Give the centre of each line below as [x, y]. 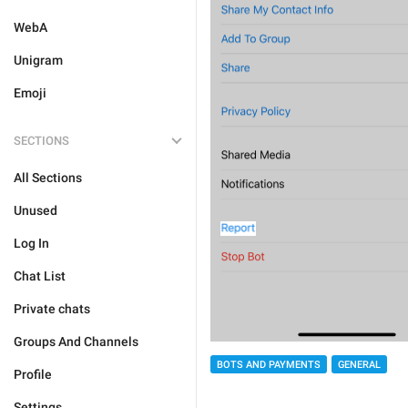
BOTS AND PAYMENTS [269, 365]
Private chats [52, 309]
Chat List [40, 276]
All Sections [48, 178]
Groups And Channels [76, 342]
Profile [33, 374]
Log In [31, 243]
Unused [36, 210]
